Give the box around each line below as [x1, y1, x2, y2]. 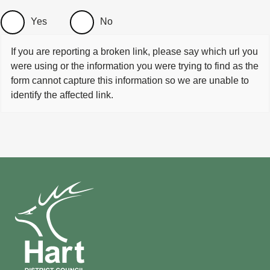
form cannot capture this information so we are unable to [11, 75, 249, 86]
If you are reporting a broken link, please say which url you [11, 46, 258, 57]
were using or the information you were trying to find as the [11, 61, 259, 71]
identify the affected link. [11, 90, 113, 100]
